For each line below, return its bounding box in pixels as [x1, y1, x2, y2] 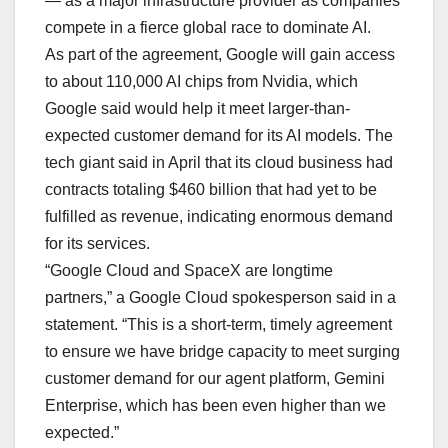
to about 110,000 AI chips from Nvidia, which [45, 73, 358, 91]
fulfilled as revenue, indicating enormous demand [45, 208, 393, 226]
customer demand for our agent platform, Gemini [45, 370, 385, 388]
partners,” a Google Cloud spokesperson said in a [45, 289, 396, 307]
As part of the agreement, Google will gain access [45, 46, 395, 64]
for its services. [45, 235, 150, 253]
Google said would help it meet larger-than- [45, 100, 350, 118]
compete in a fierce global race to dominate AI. [45, 19, 371, 37]
